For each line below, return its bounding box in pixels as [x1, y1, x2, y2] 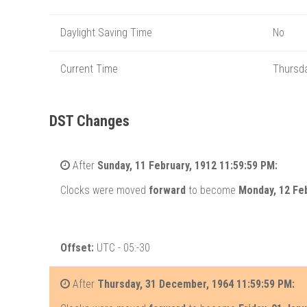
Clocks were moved [60, 184, 149, 197]
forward [149, 184, 186, 197]
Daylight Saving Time [60, 25, 152, 39]
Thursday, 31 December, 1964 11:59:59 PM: [97, 278, 295, 291]
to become [186, 184, 238, 197]
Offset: [60, 241, 97, 255]
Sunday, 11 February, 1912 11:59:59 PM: [97, 159, 278, 173]
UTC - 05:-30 [97, 241, 150, 255]
